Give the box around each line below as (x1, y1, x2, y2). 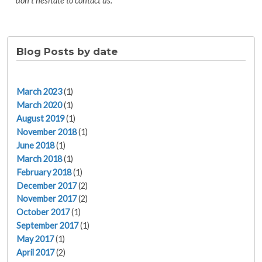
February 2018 (16, 167, 71, 177)
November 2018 (16, 126, 77, 137)
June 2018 (16, 140, 54, 150)
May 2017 (16, 234, 54, 244)
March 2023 (16, 87, 62, 97)
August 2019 (16, 113, 64, 123)
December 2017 (16, 180, 77, 191)
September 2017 (16, 220, 78, 231)
